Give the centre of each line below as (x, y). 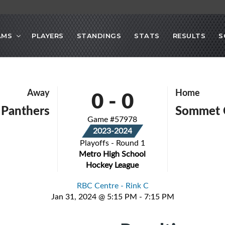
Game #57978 (113, 119)
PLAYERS (48, 35)
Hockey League (113, 165)
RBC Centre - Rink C (113, 186)
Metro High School (113, 154)
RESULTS (189, 35)
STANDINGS (99, 35)
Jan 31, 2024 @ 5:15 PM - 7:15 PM (113, 197)
